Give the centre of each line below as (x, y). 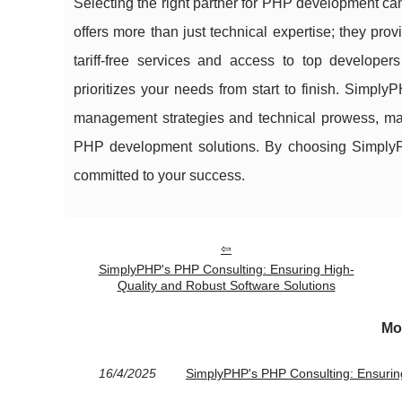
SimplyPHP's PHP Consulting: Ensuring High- (226, 269)
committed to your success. (159, 175)
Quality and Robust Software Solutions (226, 285)
